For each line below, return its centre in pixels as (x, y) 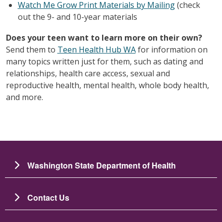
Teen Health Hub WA (96, 49)
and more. (24, 97)
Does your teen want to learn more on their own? (104, 37)
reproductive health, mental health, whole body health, (107, 85)
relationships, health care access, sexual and (88, 73)
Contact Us (48, 197)
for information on (171, 49)
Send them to (31, 49)
